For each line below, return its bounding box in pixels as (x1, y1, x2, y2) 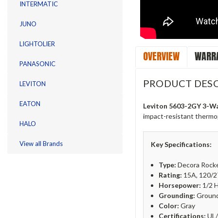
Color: (158, 201, 179, 210)
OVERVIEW (143, 48, 180, 64)
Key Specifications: (150, 140, 212, 148)
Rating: (158, 170, 182, 179)
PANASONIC (19, 59, 55, 68)
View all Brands (19, 139, 63, 147)
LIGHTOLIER (19, 39, 55, 48)
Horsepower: (158, 181, 201, 189)
